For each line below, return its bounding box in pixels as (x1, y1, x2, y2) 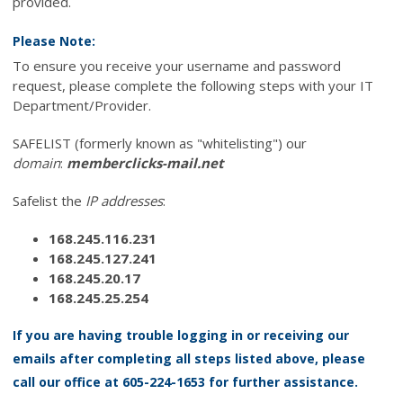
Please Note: (13, 31, 95, 49)
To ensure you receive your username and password (13, 56, 341, 75)
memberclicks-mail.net (67, 153, 224, 172)
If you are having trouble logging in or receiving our (13, 326, 349, 344)
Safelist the (13, 191, 85, 210)
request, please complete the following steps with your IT (13, 76, 373, 94)
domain (13, 153, 60, 172)
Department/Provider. (13, 95, 151, 114)
